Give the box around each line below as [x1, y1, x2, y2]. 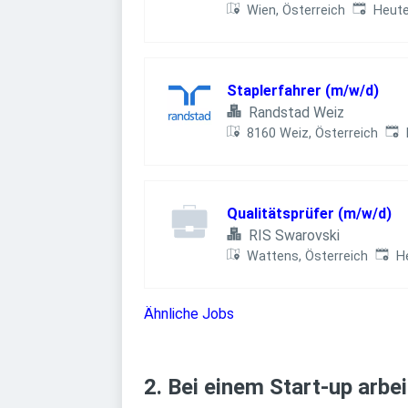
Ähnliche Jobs [144, 305, 234, 322]
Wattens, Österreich [247, 249, 369, 264]
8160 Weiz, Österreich [247, 126, 379, 141]
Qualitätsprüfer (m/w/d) [227, 205, 392, 222]
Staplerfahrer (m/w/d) [227, 82, 379, 99]
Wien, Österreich [247, 3, 346, 18]
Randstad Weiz [249, 104, 344, 121]
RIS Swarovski [249, 227, 340, 244]
